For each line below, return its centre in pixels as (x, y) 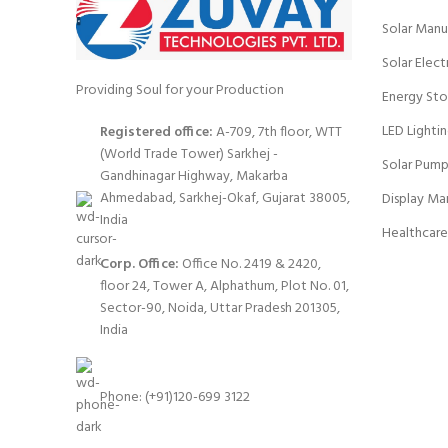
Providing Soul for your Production (180, 91)
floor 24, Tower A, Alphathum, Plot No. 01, (224, 287)
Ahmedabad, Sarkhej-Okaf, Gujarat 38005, (225, 199)
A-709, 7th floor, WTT (277, 133)
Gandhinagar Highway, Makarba (194, 177)
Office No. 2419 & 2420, (250, 265)
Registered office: (156, 133)
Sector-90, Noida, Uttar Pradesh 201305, (220, 309)
